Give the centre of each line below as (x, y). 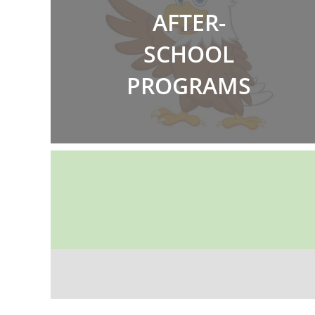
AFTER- (189, 22)
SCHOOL (189, 53)
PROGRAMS (189, 85)
